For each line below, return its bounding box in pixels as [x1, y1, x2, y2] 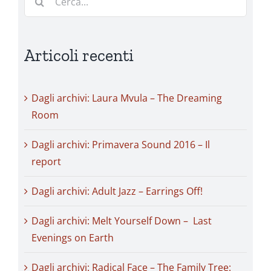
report [31, 155, 61, 168]
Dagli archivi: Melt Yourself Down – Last [31, 214, 212, 227]
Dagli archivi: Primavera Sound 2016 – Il [31, 138, 210, 151]
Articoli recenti [24, 45, 134, 65]
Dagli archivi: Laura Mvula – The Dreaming [31, 91, 222, 105]
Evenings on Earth [31, 231, 114, 244]
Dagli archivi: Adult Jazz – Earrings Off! [31, 184, 203, 198]
